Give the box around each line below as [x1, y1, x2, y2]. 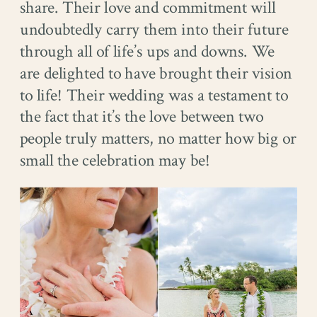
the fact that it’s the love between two [20, 106, 264, 128]
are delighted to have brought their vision [20, 62, 293, 85]
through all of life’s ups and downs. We [20, 40, 275, 63]
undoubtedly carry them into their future [20, 18, 289, 41]
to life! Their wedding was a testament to [20, 84, 289, 107]
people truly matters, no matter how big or [20, 127, 296, 150]
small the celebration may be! [20, 149, 210, 172]
